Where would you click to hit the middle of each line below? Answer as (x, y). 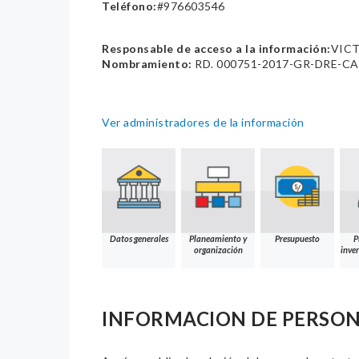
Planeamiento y (218, 239)
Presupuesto (297, 239)
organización (218, 250)
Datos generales (139, 239)
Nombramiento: (147, 64)
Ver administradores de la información (203, 123)
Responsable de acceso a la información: (216, 49)
